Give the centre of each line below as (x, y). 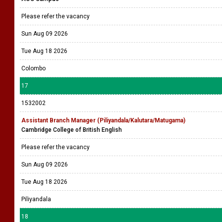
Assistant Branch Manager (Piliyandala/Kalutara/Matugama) (103, 120)
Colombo (33, 68)
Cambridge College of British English (72, 130)
